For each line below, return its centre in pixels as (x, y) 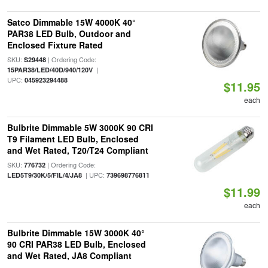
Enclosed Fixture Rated (55, 45)
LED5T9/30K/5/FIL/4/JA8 (44, 175)
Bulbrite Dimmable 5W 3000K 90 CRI (80, 127)
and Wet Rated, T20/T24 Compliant (77, 150)
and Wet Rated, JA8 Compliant (69, 255)
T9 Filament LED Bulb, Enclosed (73, 139)
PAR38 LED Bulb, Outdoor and (69, 33)
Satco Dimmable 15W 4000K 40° (71, 22)
